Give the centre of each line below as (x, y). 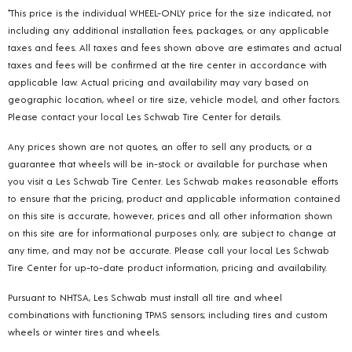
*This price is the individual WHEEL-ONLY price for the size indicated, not (169, 13)
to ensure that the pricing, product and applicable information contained (174, 198)
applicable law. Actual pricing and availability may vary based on (158, 82)
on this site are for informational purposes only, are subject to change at (172, 233)
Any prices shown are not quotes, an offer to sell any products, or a (160, 147)
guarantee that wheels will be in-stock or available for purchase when (168, 164)
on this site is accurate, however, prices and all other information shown (170, 216)
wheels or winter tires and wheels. (84, 332)
